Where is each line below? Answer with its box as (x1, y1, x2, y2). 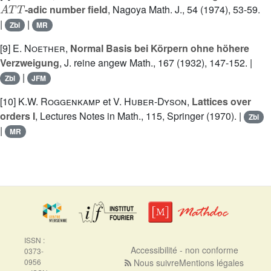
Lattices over (192, 94, 251, 109)
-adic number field (24, 2, 108, 17)
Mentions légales (179, 256, 244, 269)
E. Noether (13, 41, 65, 56)
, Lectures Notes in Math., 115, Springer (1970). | (35, 109, 244, 123)
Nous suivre (131, 256, 180, 269)
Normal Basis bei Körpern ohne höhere (70, 41, 249, 56)
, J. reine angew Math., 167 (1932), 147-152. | (59, 56, 252, 70)
